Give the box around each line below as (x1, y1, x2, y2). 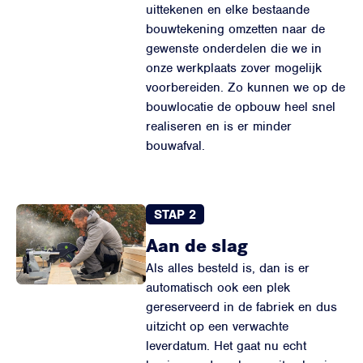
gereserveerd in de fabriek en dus (146, 299, 337, 315)
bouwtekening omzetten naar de (146, 21, 325, 37)
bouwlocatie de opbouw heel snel (146, 99, 335, 115)
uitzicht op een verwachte (146, 318, 288, 335)
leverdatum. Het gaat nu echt (146, 338, 306, 354)
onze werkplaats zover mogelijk (146, 60, 322, 76)
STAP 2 (154, 206, 196, 223)
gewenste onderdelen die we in (146, 41, 322, 57)
